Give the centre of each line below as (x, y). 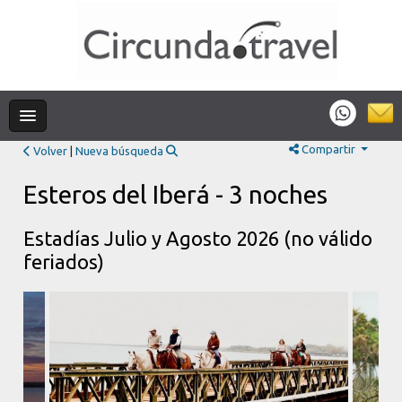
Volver (49, 151)
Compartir (328, 149)
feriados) (64, 262)
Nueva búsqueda (121, 151)
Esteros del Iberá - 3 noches (176, 194)
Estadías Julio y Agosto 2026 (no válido (198, 238)
